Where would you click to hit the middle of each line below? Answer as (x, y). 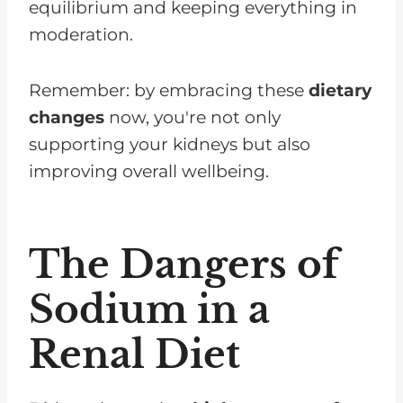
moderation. (81, 34)
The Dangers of (184, 264)
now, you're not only (193, 117)
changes (67, 117)
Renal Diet (134, 354)
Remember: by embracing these (169, 90)
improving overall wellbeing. (149, 171)
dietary (340, 90)
